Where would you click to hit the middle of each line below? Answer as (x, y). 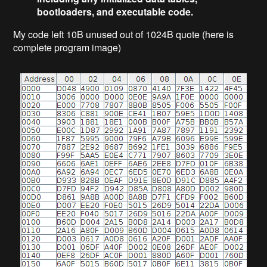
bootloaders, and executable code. (115, 12)
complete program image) (67, 48)
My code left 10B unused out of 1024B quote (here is (124, 35)
